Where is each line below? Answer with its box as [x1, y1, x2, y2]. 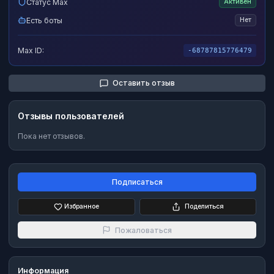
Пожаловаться [115, 225, 172, 235]
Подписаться [111, 177, 163, 187]
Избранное [64, 202, 99, 210]
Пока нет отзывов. [18, 131, 85, 141]
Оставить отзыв [112, 78, 175, 88]
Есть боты [26, 15, 62, 25]
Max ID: [18, 45, 44, 55]
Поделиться [184, 202, 224, 210]
